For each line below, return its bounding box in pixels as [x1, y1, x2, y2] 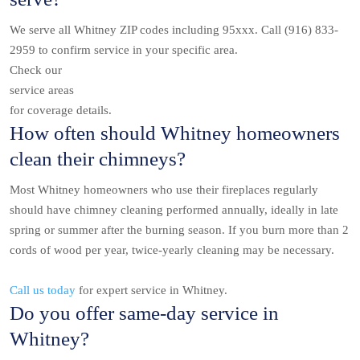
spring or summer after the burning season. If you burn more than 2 [10, 223, 349, 237]
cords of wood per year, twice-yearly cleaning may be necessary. [10, 243, 334, 257]
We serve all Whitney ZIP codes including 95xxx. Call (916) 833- [10, 23, 338, 37]
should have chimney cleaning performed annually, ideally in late [10, 203, 338, 217]
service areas [10, 84, 74, 97]
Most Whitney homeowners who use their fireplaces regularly [10, 183, 318, 197]
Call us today [10, 284, 76, 297]
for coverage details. [10, 104, 112, 117]
